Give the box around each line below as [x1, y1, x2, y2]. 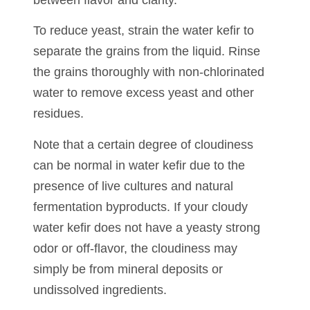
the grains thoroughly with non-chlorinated [33, 65, 264, 80]
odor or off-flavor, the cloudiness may [33, 241, 237, 255]
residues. [33, 107, 84, 121]
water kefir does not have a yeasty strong [33, 220, 260, 235]
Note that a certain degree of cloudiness [33, 137, 253, 152]
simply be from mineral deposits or [33, 262, 223, 276]
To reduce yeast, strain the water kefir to [33, 24, 254, 38]
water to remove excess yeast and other [33, 86, 254, 100]
